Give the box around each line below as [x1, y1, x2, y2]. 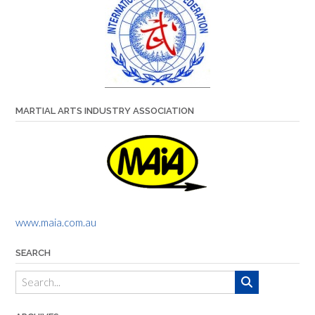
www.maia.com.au [15, 215, 96, 229]
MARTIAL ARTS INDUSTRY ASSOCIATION [15, 105, 194, 116]
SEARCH [15, 247, 51, 258]
